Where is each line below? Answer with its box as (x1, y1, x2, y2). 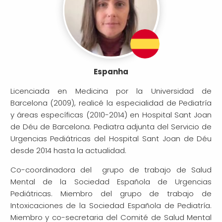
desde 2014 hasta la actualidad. (10, 145, 126, 156)
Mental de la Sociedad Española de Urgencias (10, 176, 212, 187)
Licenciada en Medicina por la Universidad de (10, 85, 212, 96)
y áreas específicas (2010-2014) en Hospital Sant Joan (10, 109, 212, 120)
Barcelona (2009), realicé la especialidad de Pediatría (10, 97, 212, 108)
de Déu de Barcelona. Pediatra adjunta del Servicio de (10, 121, 212, 132)
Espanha (94, 66, 128, 77)
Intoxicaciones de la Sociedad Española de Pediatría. (10, 200, 212, 211)
